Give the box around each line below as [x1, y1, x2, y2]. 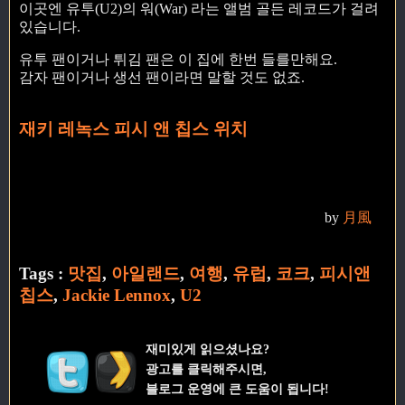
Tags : [19, 264, 68, 284]
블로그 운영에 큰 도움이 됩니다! [145, 381, 329, 397]
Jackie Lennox [62, 286, 171, 306]
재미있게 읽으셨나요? [145, 342, 269, 357]
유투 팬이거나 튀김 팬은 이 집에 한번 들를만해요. [19, 51, 337, 67]
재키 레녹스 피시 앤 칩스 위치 [19, 119, 248, 139]
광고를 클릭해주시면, [145, 362, 267, 377]
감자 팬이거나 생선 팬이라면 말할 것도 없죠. [19, 69, 305, 85]
